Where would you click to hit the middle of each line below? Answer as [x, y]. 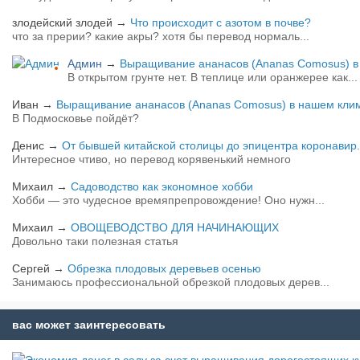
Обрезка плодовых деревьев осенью [164, 269]
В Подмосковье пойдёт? [76, 119]
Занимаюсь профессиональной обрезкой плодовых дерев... [171, 282]
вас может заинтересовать [89, 325]
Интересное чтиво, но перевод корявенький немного [151, 160]
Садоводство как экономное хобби [162, 187]
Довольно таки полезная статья [95, 241]
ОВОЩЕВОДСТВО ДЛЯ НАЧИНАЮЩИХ [175, 228]
